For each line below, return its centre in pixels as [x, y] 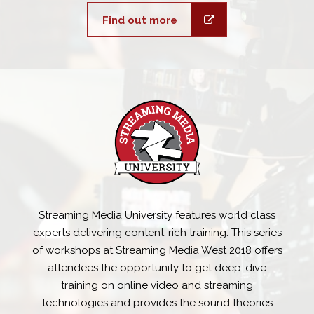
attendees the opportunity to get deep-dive [157, 268]
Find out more [139, 21]
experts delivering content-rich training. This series [157, 233]
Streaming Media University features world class [157, 216]
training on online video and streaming [157, 286]
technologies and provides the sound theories [157, 303]
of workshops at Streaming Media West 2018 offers [157, 251]
